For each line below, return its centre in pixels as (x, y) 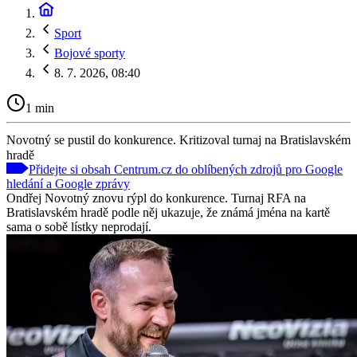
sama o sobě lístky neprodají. (79, 226)
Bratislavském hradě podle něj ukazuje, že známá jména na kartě (168, 212)
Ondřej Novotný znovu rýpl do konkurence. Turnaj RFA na (156, 198)
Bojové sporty (90, 53)
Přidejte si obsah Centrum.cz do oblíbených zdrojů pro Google (186, 169)
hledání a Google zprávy (68, 183)
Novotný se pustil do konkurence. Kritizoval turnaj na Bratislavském (178, 139)
